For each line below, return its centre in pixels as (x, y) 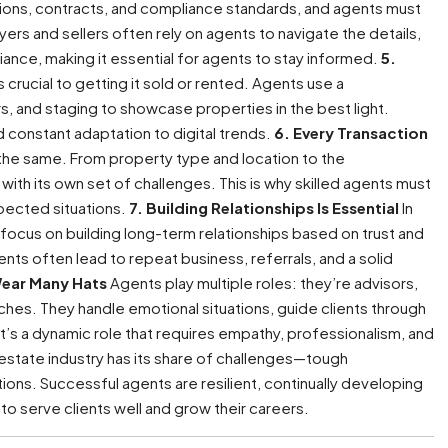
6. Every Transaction (351, 132)
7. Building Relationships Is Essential (264, 207)
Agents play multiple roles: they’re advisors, (262, 282)
